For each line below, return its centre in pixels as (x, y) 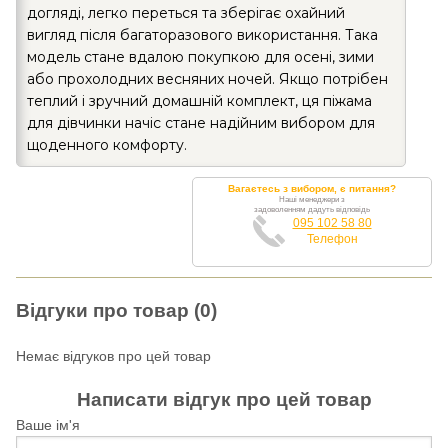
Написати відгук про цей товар (224, 399)
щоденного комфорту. (107, 144)
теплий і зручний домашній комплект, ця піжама (199, 100)
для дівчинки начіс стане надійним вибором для (201, 122)
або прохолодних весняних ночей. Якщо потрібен (207, 78)
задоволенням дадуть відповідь (312, 209)
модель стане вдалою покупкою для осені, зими (200, 56)
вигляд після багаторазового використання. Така (202, 34)
